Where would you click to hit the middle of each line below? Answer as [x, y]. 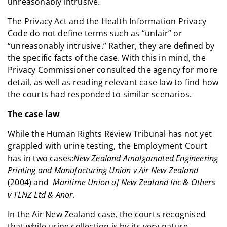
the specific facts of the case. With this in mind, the [107, 58]
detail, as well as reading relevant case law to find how [113, 82]
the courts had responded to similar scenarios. [100, 94]
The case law [34, 114]
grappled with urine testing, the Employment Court [107, 146]
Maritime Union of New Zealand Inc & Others [134, 182]
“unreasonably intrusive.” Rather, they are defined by [111, 45]
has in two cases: [41, 158]
